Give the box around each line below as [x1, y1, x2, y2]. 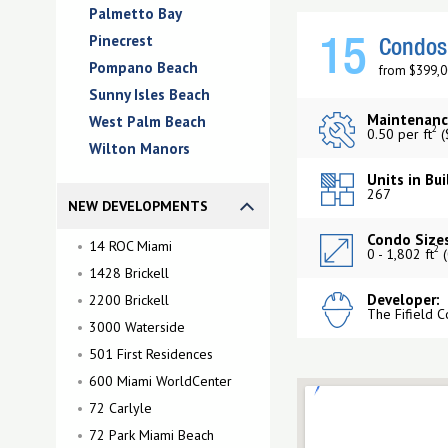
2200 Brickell [89, 291, 169, 309]
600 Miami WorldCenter [89, 372, 232, 390]
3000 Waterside [89, 318, 185, 336]
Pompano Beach [89, 58, 198, 77]
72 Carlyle [89, 399, 152, 417]
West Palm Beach [89, 112, 206, 131]
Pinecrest [89, 31, 153, 50]
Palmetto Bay [89, 4, 182, 23]
